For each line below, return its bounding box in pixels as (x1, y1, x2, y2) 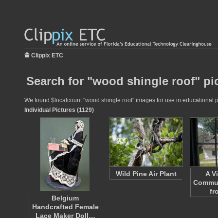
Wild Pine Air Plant (115, 170, 177, 178)
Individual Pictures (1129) (24, 107, 94, 113)
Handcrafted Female (32, 203, 99, 211)
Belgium (52, 194, 79, 202)
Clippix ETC (31, 52, 63, 59)
